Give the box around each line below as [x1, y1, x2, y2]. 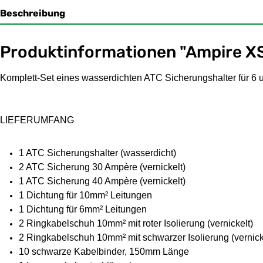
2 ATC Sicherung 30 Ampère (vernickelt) [19, 161, 186, 172]
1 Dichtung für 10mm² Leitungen [19, 190, 152, 200]
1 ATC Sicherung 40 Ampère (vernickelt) [19, 176, 186, 186]
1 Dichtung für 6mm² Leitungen [19, 204, 147, 214]
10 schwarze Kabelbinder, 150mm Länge [19, 246, 189, 257]
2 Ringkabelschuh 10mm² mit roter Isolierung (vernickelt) [19, 218, 253, 228]
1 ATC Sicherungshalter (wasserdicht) [19, 147, 176, 158]
